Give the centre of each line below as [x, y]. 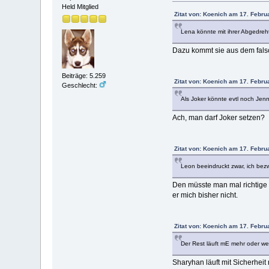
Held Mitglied [80, 7]
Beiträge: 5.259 [84, 75]
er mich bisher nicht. [205, 195]
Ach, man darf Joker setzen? [218, 117]
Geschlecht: [81, 85]
